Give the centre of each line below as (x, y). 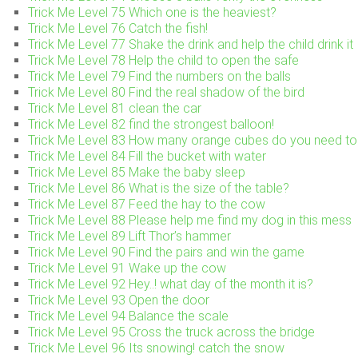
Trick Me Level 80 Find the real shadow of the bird (166, 92)
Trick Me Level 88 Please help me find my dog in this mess (190, 220)
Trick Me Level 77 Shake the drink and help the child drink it (191, 44)
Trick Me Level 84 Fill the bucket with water (147, 156)
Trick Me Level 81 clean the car (115, 108)
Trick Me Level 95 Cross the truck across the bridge (171, 332)
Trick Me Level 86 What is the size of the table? (159, 188)
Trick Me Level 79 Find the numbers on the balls (159, 76)
